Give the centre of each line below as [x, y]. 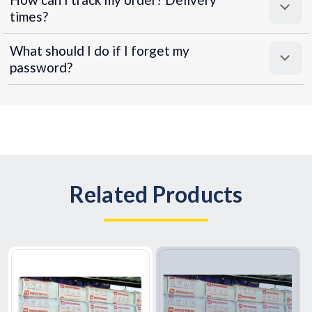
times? [29, 17]
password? [41, 68]
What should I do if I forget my [100, 51]
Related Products [156, 194]
